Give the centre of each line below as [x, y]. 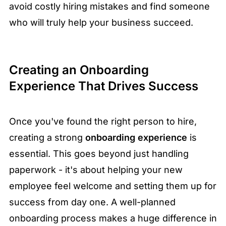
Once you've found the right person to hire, [103, 122]
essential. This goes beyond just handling [99, 154]
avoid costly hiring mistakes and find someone [109, 7]
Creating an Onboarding [79, 70]
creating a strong [47, 138]
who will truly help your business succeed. [101, 23]
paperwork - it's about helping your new [96, 170]
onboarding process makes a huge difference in [113, 218]
